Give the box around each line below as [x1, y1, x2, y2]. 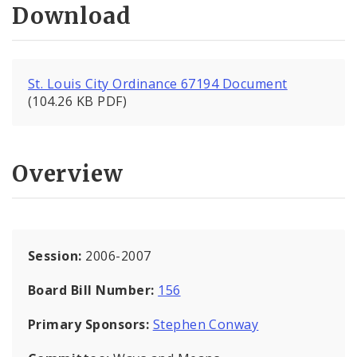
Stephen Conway [152, 315, 259, 333]
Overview [12, 159, 124, 188]
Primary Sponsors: [28, 315, 150, 333]
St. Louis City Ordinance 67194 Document [28, 75, 288, 93]
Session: [28, 246, 86, 265]
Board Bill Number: [28, 280, 159, 299]
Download [12, 2, 131, 31]
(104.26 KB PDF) [28, 92, 127, 111]
